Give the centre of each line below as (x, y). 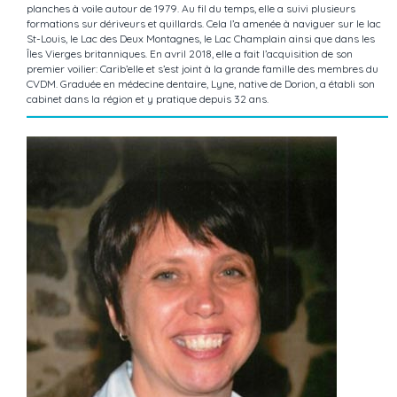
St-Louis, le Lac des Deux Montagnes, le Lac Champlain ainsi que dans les (201, 39)
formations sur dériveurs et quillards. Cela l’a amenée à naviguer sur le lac (204, 24)
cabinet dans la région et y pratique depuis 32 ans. (148, 99)
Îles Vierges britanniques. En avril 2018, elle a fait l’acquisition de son (190, 54)
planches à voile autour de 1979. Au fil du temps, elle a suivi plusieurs (191, 9)
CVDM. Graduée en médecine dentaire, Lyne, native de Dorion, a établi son (201, 84)
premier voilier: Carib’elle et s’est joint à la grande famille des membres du (202, 69)
